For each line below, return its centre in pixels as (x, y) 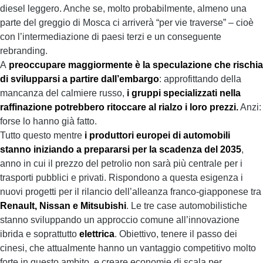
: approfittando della (200, 79)
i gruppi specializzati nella (184, 93)
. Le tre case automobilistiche (187, 206)
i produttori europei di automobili (157, 135)
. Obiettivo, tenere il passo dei (176, 234)
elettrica (97, 234)
